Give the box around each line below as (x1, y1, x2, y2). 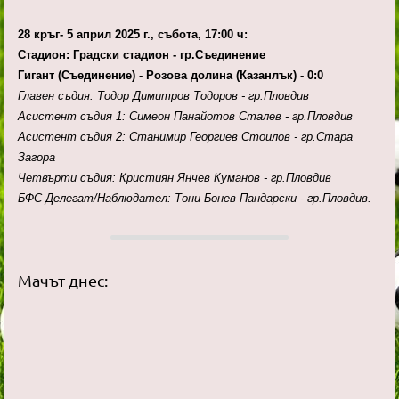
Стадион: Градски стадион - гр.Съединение (18, 48, 265, 62)
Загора (18, 151, 55, 165)
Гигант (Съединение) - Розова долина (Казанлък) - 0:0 (18, 69, 327, 83)
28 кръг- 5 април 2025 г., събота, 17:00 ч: (18, 28, 248, 42)
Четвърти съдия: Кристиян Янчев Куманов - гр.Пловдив (18, 171, 331, 185)
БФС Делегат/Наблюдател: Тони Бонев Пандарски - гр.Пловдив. (18, 191, 371, 206)
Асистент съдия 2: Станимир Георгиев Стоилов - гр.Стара (18, 130, 353, 144)
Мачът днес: (18, 271, 108, 290)
